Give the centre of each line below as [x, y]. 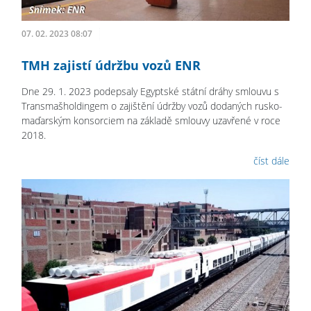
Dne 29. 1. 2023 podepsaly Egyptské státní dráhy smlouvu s [150, 91]
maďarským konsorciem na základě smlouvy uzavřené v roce [151, 120]
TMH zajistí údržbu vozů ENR [111, 65]
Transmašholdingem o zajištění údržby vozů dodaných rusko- [152, 106]
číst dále [271, 160]
